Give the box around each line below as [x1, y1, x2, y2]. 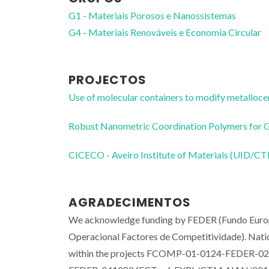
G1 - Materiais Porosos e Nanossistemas [68, 9, 236, 21]
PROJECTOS [68, 71, 147, 88]
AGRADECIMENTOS [68, 193, 191, 211]
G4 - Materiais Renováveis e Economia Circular [68, 26, 261, 38]
